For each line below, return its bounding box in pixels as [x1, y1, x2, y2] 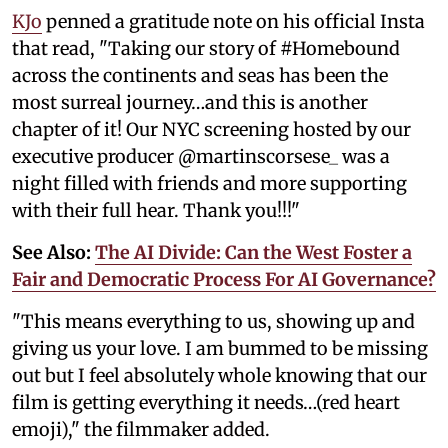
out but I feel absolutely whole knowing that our [12, 363, 427, 387]
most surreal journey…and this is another [12, 90, 368, 114]
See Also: [12, 240, 95, 264]
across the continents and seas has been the [12, 63, 388, 87]
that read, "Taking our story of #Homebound [12, 36, 400, 60]
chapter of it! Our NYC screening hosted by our [12, 117, 411, 141]
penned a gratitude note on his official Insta [42, 9, 425, 33]
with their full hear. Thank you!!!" [12, 198, 300, 222]
